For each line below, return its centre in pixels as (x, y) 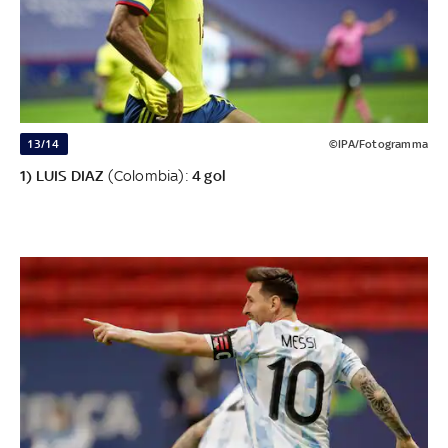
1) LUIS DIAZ (64, 176)
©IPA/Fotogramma (378, 144)
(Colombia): (150, 176)
